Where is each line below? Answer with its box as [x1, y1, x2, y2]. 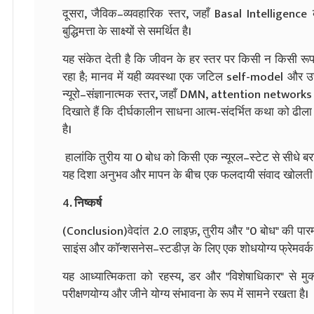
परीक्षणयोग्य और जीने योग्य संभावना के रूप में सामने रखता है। [62, 284, 308, 304]
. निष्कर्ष [69, 193, 102, 213]
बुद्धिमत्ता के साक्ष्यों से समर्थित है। [62, 21, 191, 41]
